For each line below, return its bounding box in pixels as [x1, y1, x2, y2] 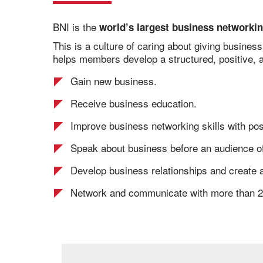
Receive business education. [70, 96, 197, 110]
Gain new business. [70, 73, 157, 88]
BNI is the [53, 19, 99, 34]
